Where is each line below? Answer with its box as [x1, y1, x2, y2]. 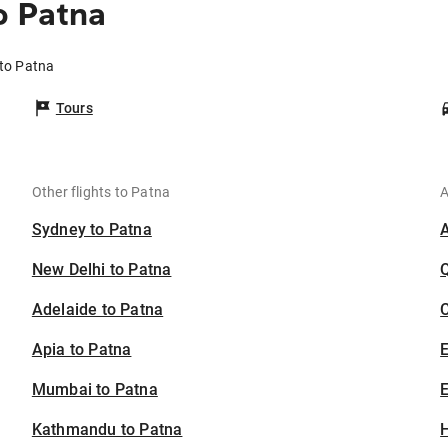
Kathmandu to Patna [31, 420, 183, 440]
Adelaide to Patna [31, 300, 164, 320]
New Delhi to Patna [31, 260, 172, 280]
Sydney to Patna [31, 220, 152, 240]
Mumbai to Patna [31, 380, 158, 400]
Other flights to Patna [31, 184, 171, 201]
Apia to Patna [31, 340, 132, 360]
